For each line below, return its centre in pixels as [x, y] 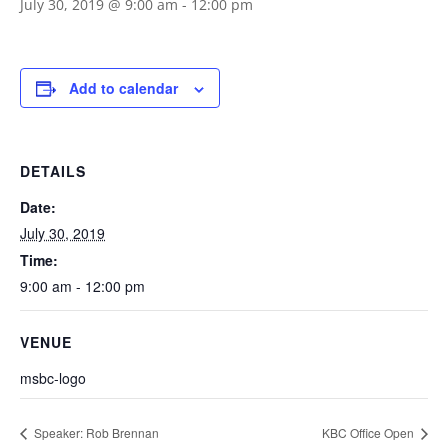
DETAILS [53, 171]
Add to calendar [123, 88]
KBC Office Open [369, 432]
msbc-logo [53, 378]
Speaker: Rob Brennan [95, 432]
